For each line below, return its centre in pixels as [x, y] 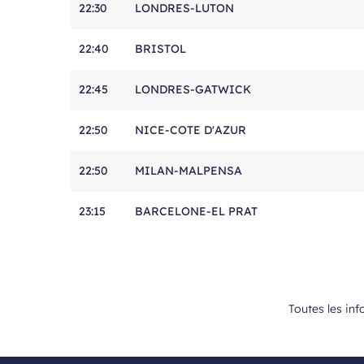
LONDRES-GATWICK [193, 89]
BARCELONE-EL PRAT [196, 211]
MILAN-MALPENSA [188, 171]
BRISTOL [160, 49]
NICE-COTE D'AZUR [191, 130]
